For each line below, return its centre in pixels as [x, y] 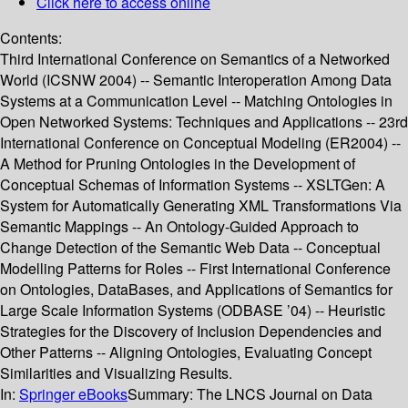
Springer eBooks [73, 394]
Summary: [162, 394]
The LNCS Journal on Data [285, 394]
